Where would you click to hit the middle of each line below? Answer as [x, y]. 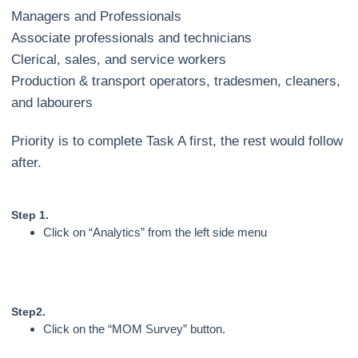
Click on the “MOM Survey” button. [135, 329]
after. [27, 162]
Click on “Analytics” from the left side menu [155, 233]
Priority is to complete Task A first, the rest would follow [177, 141]
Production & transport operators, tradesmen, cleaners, [176, 81]
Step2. [29, 312]
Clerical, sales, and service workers [119, 59]
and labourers [52, 102]
